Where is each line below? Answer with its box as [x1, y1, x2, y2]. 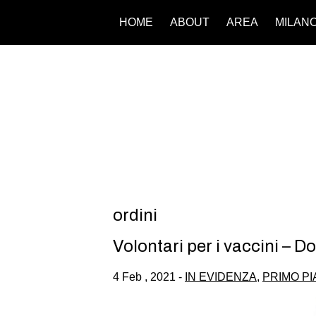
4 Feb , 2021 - [113, 270, 185, 283]
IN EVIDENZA [185, 270, 257, 283]
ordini [113, 205, 157, 224]
